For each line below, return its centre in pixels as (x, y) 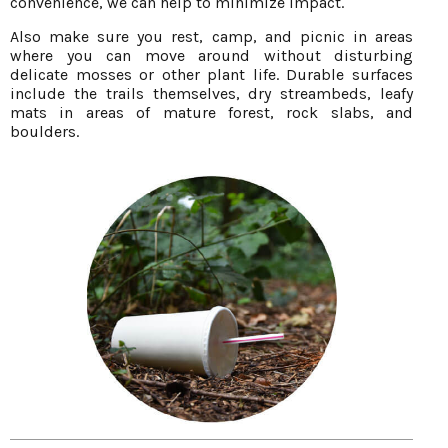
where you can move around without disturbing (211, 55)
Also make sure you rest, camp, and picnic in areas (211, 36)
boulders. (44, 131)
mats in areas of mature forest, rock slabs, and (211, 112)
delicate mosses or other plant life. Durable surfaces (211, 74)
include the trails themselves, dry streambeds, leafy (211, 93)
